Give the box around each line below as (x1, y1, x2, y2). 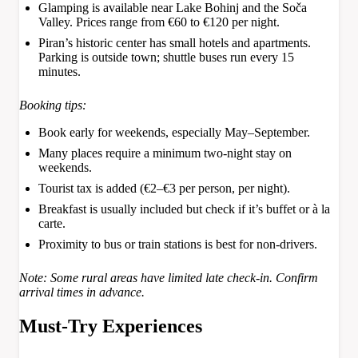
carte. (38, 217, 66, 231)
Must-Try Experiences (19, 316, 202, 337)
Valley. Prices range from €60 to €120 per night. (38, 15, 280, 30)
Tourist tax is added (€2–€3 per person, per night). (38, 181, 290, 196)
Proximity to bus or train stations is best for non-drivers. (38, 237, 317, 252)
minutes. (38, 65, 81, 79)
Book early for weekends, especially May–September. (38, 125, 310, 140)
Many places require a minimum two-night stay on (38, 146, 292, 161)
